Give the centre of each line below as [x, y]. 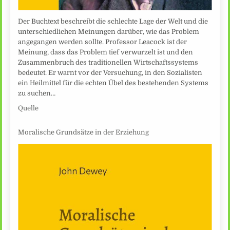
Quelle [28, 108]
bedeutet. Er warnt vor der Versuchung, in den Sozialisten [110, 73]
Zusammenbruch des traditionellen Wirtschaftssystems [108, 63]
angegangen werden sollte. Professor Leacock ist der [103, 42]
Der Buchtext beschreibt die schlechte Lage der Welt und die [113, 22]
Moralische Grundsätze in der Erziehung [84, 132]
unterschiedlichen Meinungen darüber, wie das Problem [109, 32]
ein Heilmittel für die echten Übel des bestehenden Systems [113, 83]
